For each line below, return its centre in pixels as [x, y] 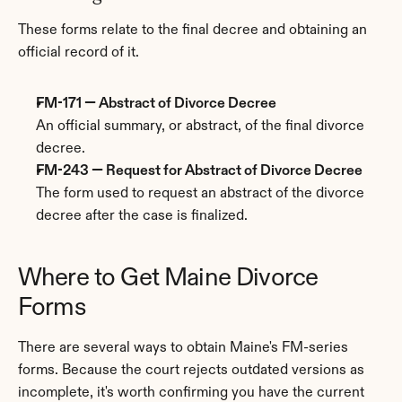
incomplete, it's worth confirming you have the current [191, 393]
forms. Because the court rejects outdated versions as [191, 371]
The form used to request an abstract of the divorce [200, 194]
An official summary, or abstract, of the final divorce [200, 127]
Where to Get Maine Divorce [168, 278]
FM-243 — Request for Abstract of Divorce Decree [199, 171]
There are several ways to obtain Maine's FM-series [183, 348]
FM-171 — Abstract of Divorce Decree [156, 104]
